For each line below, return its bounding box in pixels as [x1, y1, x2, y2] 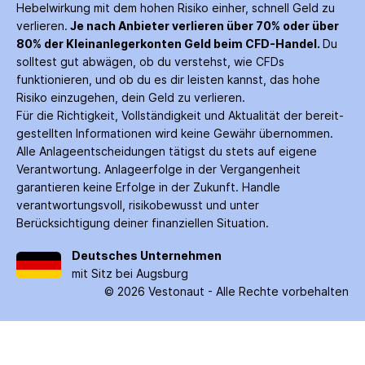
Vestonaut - [145, 284, 216, 298]
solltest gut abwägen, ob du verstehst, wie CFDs [16, 55, 284, 68]
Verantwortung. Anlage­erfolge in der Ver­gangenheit [16, 162, 301, 176]
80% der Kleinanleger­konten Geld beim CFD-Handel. [16, 37, 323, 51]
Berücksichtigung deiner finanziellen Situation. [16, 216, 269, 230]
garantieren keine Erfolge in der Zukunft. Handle [16, 180, 280, 194]
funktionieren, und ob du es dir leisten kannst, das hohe [16, 73, 320, 86]
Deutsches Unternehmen [72, 248, 222, 262]
